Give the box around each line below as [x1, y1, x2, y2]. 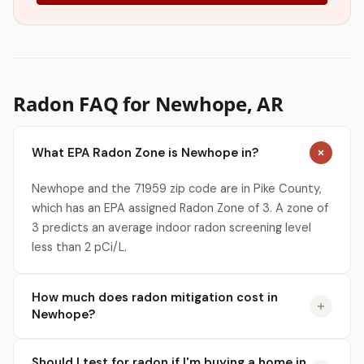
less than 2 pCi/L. [32, 240, 127, 254]
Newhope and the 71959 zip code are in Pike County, [32, 181, 322, 196]
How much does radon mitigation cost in [32, 289, 278, 305]
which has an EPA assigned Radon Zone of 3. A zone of [32, 201, 328, 215]
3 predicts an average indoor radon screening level [32, 220, 311, 235]
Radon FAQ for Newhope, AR [13, 90, 284, 117]
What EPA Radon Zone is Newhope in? [32, 144, 258, 161]
